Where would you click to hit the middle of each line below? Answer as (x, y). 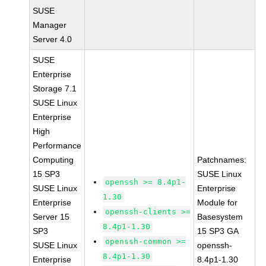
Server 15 (51, 217)
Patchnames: (222, 160)
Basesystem (220, 217)
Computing (53, 160)
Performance (57, 145)
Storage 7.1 (55, 88)
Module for (218, 202)
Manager (50, 25)
